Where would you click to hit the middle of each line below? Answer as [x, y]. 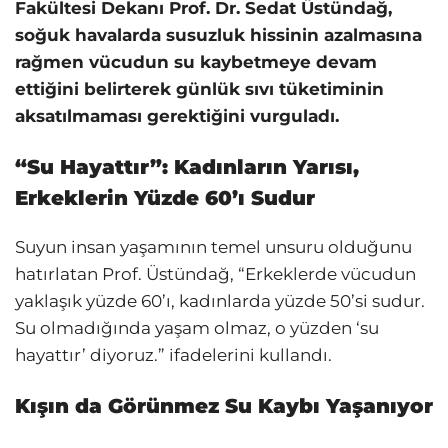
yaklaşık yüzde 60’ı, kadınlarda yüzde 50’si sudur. [220, 300]
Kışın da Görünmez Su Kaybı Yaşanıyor [224, 405]
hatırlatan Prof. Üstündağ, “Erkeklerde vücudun [215, 273]
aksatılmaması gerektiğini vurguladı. [177, 115]
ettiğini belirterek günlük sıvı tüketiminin [199, 88]
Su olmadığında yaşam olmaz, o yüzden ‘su [197, 327]
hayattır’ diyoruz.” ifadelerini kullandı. [173, 354]
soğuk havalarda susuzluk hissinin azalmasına [218, 34]
